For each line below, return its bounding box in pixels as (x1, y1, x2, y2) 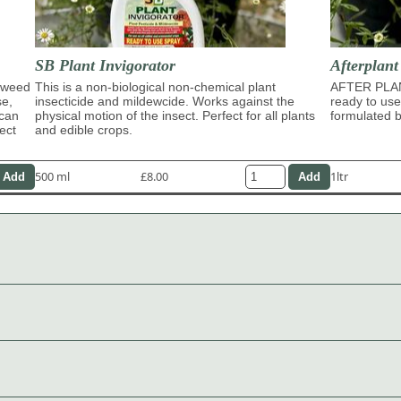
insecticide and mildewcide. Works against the (35, 93, 294, 108)
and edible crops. (35, 122, 132, 137)
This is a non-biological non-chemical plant (35, 79, 276, 94)
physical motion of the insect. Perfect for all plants (35, 107, 315, 123)
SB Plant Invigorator (35, 55, 175, 74)
